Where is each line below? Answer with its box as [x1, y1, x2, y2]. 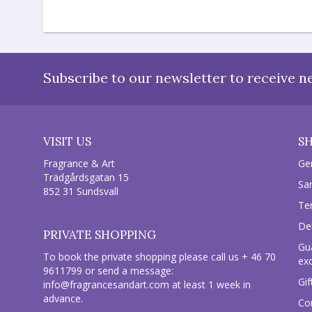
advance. [43, 292, 83, 306]
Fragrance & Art [43, 157, 115, 171]
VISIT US [43, 134, 91, 150]
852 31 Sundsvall [43, 185, 118, 198]
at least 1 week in [169, 278, 251, 292]
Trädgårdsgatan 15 [43, 171, 129, 185]
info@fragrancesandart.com [43, 278, 169, 292]
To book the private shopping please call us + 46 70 [43, 250, 276, 264]
